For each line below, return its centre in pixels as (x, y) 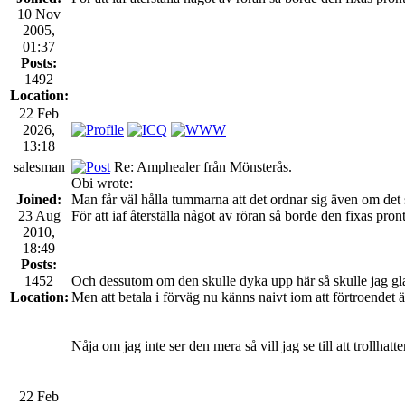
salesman (39, 166)
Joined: (39, 199)
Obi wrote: (102, 183)
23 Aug (39, 215)
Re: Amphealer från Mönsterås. (201, 166)
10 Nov (39, 14)
